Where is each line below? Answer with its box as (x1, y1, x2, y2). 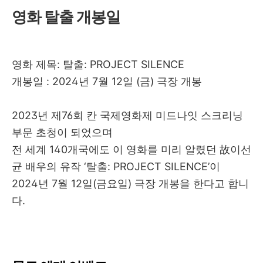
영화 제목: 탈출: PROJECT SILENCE (12, 58, 184, 70)
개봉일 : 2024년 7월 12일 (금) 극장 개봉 (12, 75, 202, 87)
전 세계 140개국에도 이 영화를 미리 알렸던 (12, 143, 220, 156)
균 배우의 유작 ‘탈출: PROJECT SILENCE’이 (12, 160, 220, 173)
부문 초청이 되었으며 (12, 126, 113, 139)
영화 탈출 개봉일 (12, 7, 120, 26)
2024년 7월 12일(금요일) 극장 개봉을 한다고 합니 (12, 177, 249, 190)
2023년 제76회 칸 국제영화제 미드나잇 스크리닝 (12, 109, 243, 122)
